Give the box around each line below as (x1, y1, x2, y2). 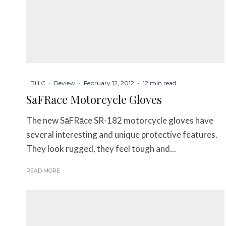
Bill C (30, 79, 45, 87)
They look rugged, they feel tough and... (26, 143, 176, 154)
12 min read (143, 79, 176, 87)
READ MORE (26, 167, 60, 175)
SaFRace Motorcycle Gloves (26, 92, 162, 107)
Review (54, 79, 75, 87)
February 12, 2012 (84, 79, 134, 87)
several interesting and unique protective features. (26, 129, 217, 140)
